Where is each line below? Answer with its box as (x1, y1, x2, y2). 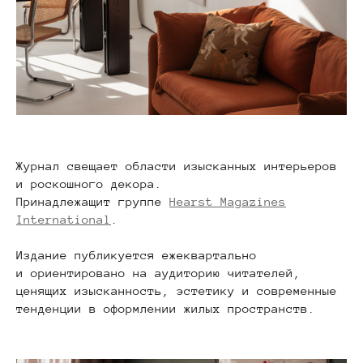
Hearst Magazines (169, 194, 286, 208)
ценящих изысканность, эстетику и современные (16, 283, 337, 297)
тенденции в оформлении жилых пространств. (16, 301, 315, 315)
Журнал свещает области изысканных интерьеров (16, 158, 337, 173)
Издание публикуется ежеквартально (16, 247, 257, 262)
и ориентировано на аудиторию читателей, (16, 265, 301, 280)
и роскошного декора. (16, 176, 162, 190)
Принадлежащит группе (16, 194, 169, 208)
